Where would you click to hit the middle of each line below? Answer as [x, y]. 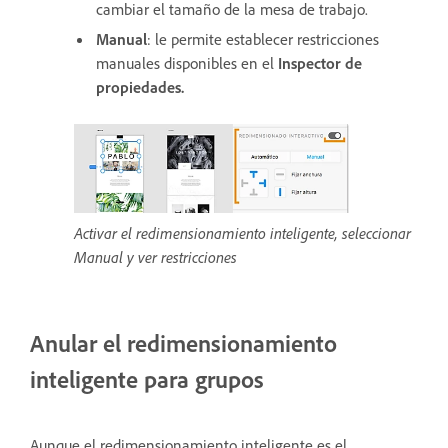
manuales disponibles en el [187, 62]
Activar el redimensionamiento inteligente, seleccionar [242, 232]
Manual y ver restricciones [155, 256]
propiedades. [140, 86]
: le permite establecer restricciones [263, 38]
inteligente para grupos [147, 378]
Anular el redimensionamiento [183, 342]
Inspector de [320, 62]
